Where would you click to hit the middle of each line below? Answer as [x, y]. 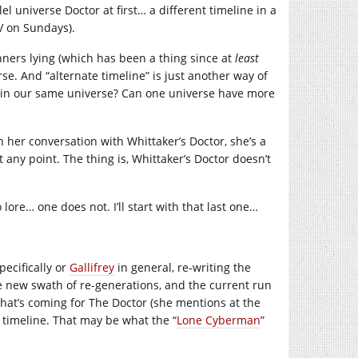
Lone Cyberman [219, 320]
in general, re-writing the [183, 267]
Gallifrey [92, 267]
